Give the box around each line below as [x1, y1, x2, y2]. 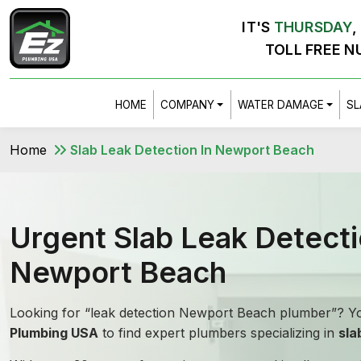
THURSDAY [273, 19, 352, 35]
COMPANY [160, 98, 214, 111]
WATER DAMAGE [237, 98, 324, 111]
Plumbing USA [10, 325, 98, 341]
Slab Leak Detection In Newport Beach [70, 142, 314, 158]
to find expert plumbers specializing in [98, 325, 338, 341]
